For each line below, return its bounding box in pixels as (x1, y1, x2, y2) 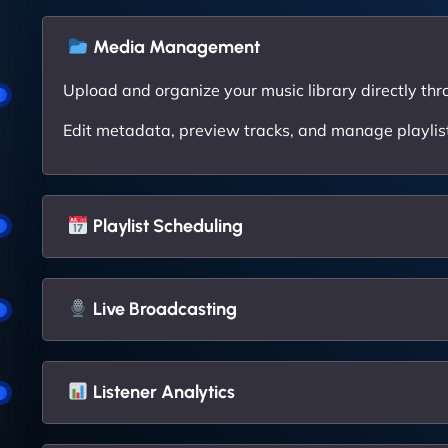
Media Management (88, 35, 260, 58)
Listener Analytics (88, 381, 235, 404)
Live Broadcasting (88, 298, 237, 321)
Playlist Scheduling (88, 214, 243, 237)
